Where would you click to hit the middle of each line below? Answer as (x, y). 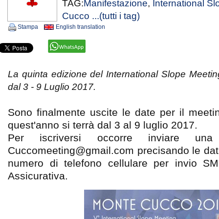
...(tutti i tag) (116, 16)
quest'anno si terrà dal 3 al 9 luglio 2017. (103, 125)
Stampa (28, 27)
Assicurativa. (38, 176)
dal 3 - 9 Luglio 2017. (52, 87)
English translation (80, 27)
